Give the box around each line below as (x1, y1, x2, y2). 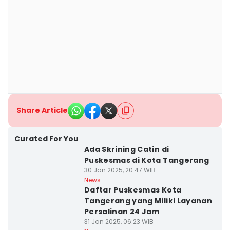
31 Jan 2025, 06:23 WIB (84, 217, 154, 226)
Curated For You (14, 133, 79, 144)
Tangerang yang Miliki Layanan (84, 196, 213, 206)
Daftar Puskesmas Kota (84, 185, 182, 195)
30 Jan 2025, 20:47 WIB (84, 166, 156, 175)
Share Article (16, 105, 68, 116)
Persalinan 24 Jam (84, 206, 160, 217)
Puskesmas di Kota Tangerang (84, 155, 209, 165)
